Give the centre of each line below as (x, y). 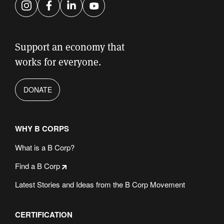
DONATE (37, 89)
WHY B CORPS (42, 128)
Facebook (69, 12)
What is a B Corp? (45, 147)
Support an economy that (70, 47)
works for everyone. (58, 62)
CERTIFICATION (44, 214)
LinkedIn (90, 12)
